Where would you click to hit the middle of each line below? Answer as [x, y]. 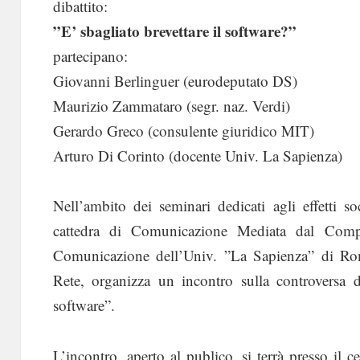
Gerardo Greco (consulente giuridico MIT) [183, 131]
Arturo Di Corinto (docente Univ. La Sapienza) [197, 156]
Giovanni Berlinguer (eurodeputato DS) [175, 81]
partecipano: [90, 56]
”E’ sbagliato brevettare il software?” [174, 31]
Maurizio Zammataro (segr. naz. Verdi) [171, 106]
